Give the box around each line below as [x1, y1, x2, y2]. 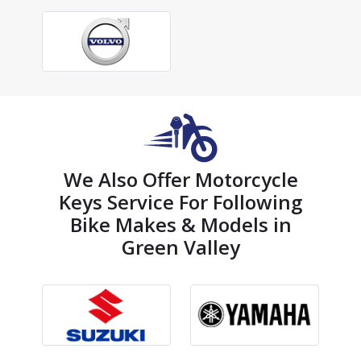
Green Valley [121, 234, 240, 261]
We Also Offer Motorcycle [63, 166, 298, 193]
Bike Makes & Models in [69, 211, 292, 239]
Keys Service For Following [59, 189, 302, 216]
